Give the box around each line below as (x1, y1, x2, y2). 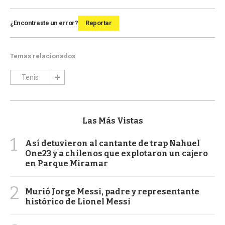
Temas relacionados (10, 52, 75, 60)
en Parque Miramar (25, 159, 108, 169)
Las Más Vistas (82, 116, 143, 126)
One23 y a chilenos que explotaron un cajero (25, 149, 208, 159)
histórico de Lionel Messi (25, 197, 131, 207)
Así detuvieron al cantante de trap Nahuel (25, 139, 200, 149)
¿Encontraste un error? (10, 19, 78, 27)
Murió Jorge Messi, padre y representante (25, 187, 199, 197)
